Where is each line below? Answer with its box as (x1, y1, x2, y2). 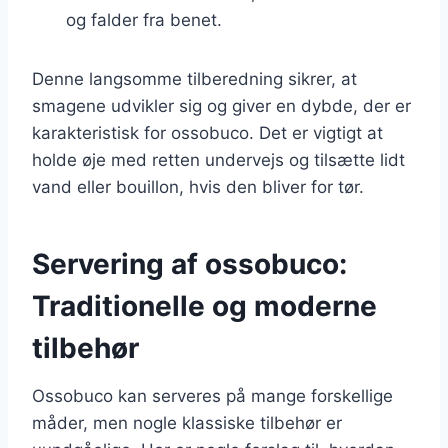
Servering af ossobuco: (32, 246, 347, 281)
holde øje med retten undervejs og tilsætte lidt (32, 149, 405, 170)
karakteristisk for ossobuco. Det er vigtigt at (32, 122, 383, 143)
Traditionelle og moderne (32, 288, 377, 323)
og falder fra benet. (66, 9, 222, 30)
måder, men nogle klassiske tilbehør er (32, 412, 342, 433)
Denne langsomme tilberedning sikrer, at (32, 68, 357, 89)
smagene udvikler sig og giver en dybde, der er (32, 95, 411, 116)
